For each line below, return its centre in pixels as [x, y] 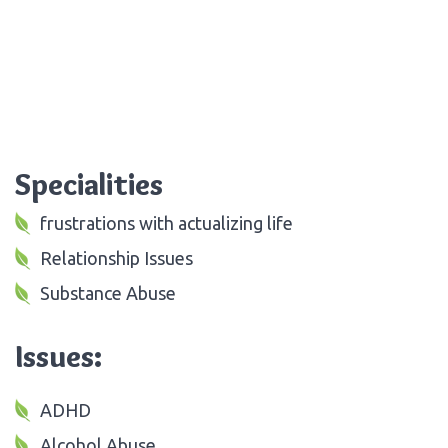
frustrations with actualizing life [166, 222]
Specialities [89, 184]
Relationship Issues [116, 257]
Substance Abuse [108, 292]
